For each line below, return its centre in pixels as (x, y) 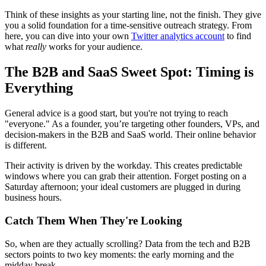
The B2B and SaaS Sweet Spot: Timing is (129, 72)
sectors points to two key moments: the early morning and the (119, 254)
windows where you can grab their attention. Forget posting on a (126, 176)
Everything (39, 88)
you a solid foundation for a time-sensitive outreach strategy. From (128, 26)
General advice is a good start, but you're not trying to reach (116, 113)
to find (238, 36)
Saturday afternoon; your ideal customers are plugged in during (123, 187)
